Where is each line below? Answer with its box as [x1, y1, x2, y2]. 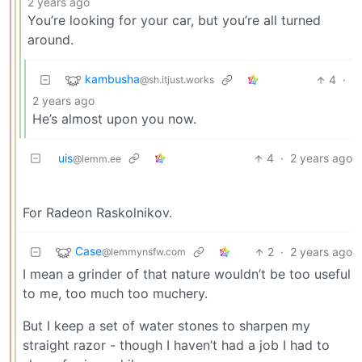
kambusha [85, 72, 140, 86]
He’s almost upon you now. [32, 111, 196, 128]
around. [27, 32, 74, 48]
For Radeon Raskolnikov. [23, 204, 172, 221]
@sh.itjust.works [140, 74, 214, 86]
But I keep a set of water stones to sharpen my [23, 318, 310, 335]
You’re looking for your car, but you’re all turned [27, 12, 321, 29]
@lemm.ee [73, 153, 121, 166]
